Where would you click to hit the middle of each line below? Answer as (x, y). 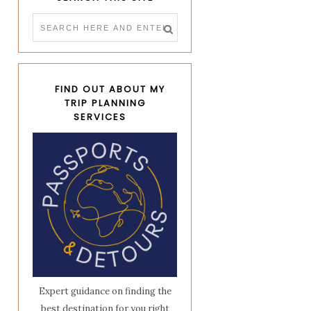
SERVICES (100, 117)
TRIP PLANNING (105, 103)
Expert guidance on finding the (105, 292)
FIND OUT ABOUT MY (110, 90)
